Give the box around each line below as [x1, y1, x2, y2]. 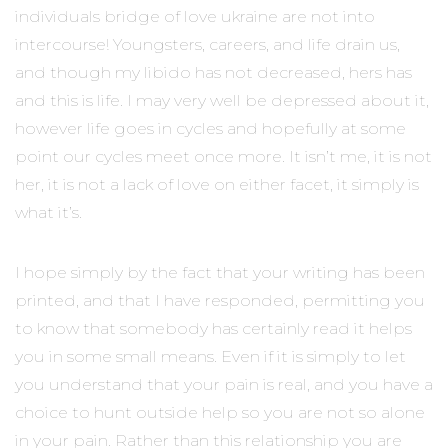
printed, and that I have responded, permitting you [15, 290, 425, 310]
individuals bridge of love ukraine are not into [15, 6, 375, 26]
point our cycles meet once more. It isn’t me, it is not [15, 146, 432, 166]
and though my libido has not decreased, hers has [15, 62, 412, 82]
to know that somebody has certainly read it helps [15, 318, 412, 338]
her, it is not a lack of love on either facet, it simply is [15, 174, 419, 194]
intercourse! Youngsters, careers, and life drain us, [15, 34, 400, 54]
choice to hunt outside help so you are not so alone [15, 402, 425, 422]
